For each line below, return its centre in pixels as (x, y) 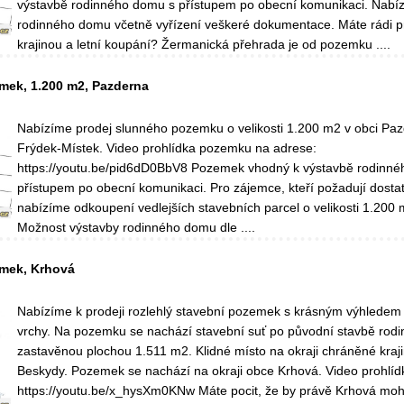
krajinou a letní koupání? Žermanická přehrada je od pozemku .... (203, 45)
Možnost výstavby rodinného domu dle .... (136, 228)
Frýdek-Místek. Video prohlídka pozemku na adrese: (166, 148)
